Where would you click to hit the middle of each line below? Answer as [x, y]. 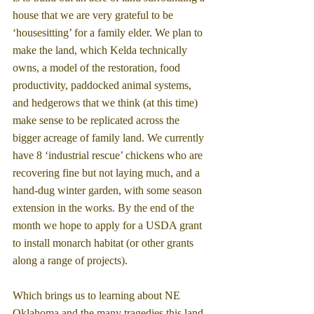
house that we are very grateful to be [94, 15]
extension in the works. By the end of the [105, 207]
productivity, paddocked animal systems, [103, 85]
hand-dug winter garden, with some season [109, 190]
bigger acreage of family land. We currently [110, 137]
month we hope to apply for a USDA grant [109, 225]
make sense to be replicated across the [97, 120]
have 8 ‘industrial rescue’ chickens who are [109, 155]
